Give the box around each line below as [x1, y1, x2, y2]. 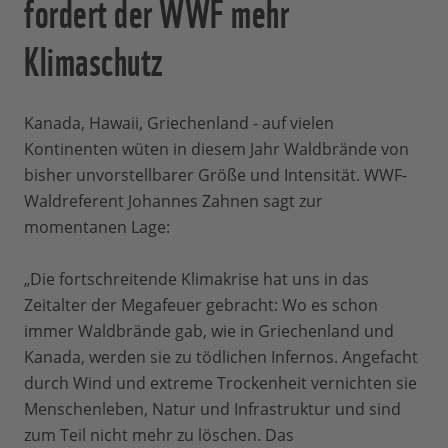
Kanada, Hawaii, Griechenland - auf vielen [24, 112, 334, 135]
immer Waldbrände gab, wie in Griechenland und [24, 320, 394, 343]
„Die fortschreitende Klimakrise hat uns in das [24, 268, 369, 291]
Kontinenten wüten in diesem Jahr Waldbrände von [24, 138, 409, 161]
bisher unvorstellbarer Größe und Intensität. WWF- [24, 164, 407, 187]
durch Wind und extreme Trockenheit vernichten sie [24, 372, 417, 395]
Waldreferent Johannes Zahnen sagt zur [24, 190, 323, 213]
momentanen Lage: [24, 216, 182, 239]
